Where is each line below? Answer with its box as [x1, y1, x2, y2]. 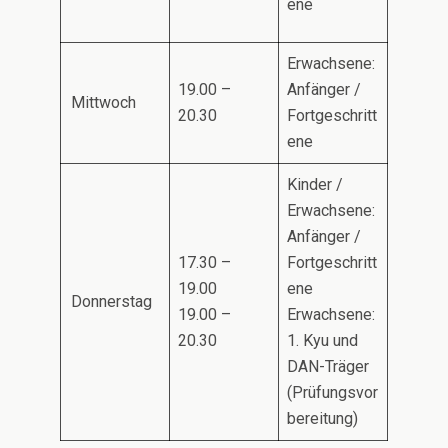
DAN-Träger [287, 357, 369, 376]
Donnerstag [71, 292, 152, 311]
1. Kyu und [287, 331, 358, 350]
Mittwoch [71, 93, 136, 112]
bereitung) [287, 409, 358, 428]
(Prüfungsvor [287, 383, 378, 402]
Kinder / [287, 175, 343, 194]
